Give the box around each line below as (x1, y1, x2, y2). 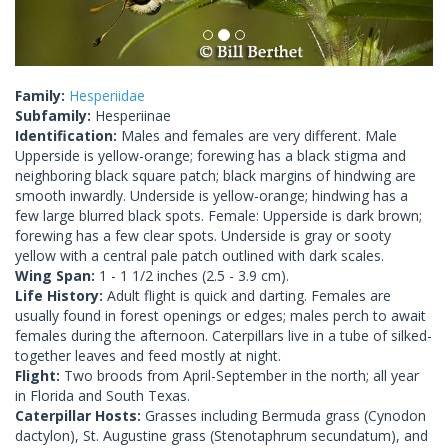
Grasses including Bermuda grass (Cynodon (145, 405, 426, 425)
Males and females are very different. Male (121, 125, 397, 145)
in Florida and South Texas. (15, 385, 190, 405)
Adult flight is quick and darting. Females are (107, 285, 391, 305)
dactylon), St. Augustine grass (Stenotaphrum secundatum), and (15, 425, 428, 445)
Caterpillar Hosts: (15, 405, 145, 425)
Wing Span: (15, 265, 99, 285)
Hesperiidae (69, 85, 145, 105)
